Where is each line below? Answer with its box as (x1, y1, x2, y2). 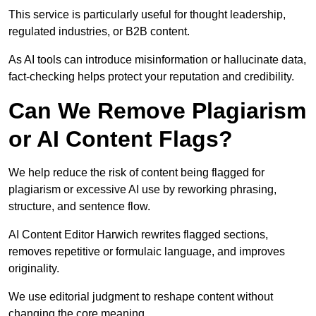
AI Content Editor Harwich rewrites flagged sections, (8, 229, 268, 241)
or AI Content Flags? (8, 126, 233, 152)
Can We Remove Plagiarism (8, 98, 306, 124)
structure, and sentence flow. (8, 200, 150, 213)
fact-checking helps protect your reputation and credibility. (8, 71, 294, 83)
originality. (8, 262, 59, 275)
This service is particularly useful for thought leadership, (8, 8, 286, 21)
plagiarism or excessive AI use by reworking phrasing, (8, 183, 276, 196)
